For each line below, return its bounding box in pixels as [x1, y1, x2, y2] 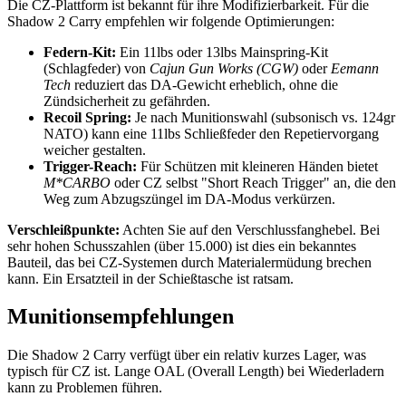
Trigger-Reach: [43, 158, 137, 174]
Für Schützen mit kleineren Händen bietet [137, 158, 378, 174]
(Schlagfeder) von [43, 60, 150, 76]
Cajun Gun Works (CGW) [150, 60, 298, 76]
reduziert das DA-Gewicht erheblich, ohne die [71, 76, 338, 92]
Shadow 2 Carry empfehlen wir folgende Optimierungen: [7, 13, 334, 29]
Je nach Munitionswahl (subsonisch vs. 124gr [131, 109, 395, 125]
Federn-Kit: [43, 43, 116, 60]
